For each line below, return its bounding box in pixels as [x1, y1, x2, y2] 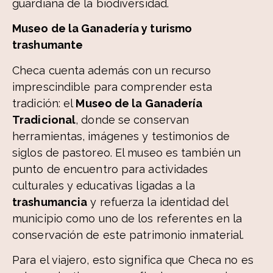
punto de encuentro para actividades [12, 162, 208, 175]
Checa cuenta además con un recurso [12, 63, 211, 77]
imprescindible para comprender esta [12, 80, 213, 93]
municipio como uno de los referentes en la [12, 211, 243, 225]
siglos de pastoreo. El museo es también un [12, 146, 241, 159]
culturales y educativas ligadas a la [12, 179, 195, 192]
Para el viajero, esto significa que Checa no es [12, 253, 253, 267]
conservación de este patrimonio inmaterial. [12, 228, 244, 241]
